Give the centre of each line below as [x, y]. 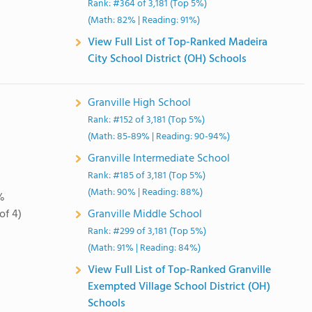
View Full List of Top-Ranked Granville [180, 270]
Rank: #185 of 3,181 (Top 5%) [147, 176]
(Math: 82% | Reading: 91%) [144, 21]
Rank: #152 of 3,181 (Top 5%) [147, 120]
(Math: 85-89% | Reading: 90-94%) [159, 137]
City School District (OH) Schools [167, 59]
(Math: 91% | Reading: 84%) [145, 248]
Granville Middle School [145, 214]
